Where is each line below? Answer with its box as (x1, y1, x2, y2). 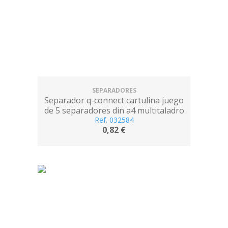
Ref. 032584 (94, 115, 134, 125)
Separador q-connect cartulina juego (44, 95, 184, 106)
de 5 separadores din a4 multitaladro (44, 105, 184, 116)
